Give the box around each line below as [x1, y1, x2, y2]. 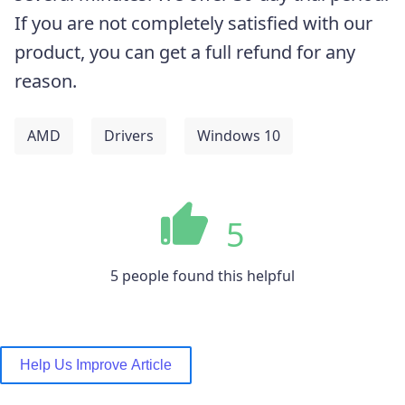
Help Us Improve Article [20, 356, 172, 372]
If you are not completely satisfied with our [14, 10, 372, 35]
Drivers [104, 125, 154, 146]
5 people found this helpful [110, 265, 295, 286]
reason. [14, 68, 81, 93]
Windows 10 [197, 125, 280, 146]
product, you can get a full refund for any [14, 39, 355, 64]
